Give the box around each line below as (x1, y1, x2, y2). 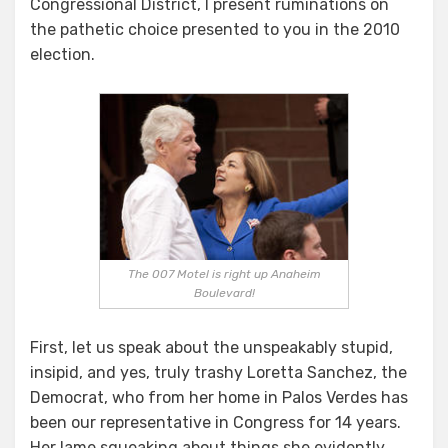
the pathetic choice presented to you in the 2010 (30, 20, 400, 40)
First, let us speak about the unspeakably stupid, (30, 337, 393, 357)
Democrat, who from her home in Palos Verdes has (30, 387, 408, 407)
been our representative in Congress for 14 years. (30, 412, 401, 432)
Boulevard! (193, 285, 255, 300)
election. (30, 45, 95, 65)
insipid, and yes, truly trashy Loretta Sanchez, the (30, 362, 407, 382)
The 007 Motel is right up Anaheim (127, 266, 321, 281)
